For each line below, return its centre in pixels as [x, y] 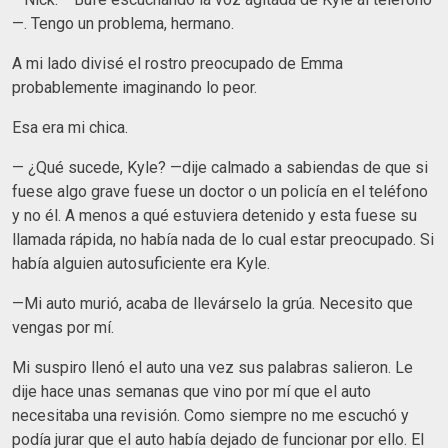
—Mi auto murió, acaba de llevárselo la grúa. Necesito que [212, 303]
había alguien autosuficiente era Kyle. [141, 263]
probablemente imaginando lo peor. [134, 87]
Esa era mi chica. [70, 127]
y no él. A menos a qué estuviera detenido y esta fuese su [214, 215]
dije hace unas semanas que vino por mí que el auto [191, 391]
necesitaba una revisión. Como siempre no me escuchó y [210, 415]
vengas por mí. [63, 327]
